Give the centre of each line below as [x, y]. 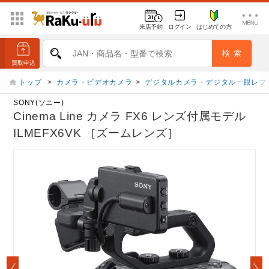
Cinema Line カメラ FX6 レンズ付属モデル [130, 116]
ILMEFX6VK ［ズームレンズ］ [96, 133]
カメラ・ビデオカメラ [94, 82]
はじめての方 [214, 26]
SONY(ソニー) [39, 103]
